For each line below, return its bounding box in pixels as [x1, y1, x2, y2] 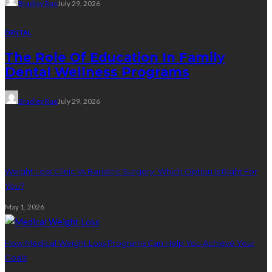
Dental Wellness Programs [5, 64, 189, 80]
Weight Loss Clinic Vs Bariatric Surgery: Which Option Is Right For [5, 166, 257, 177]
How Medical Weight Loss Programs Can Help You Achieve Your [5, 237, 255, 248]
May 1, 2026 [5, 202, 44, 211]
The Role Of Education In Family [5, 50, 225, 66]
